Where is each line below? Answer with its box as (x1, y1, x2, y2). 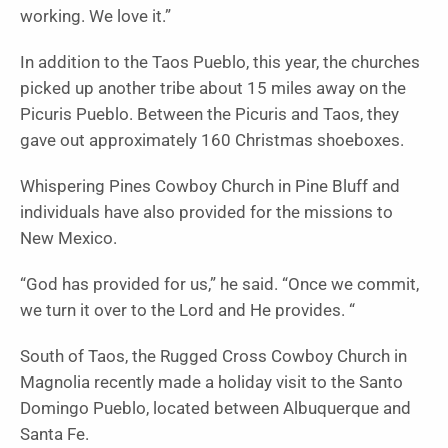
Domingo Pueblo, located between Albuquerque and (20, 398, 411, 418)
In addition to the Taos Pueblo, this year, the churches (20, 52, 420, 72)
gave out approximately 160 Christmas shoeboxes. (20, 130, 404, 150)
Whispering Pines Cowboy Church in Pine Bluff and (20, 176, 400, 196)
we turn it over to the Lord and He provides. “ (20, 300, 355, 320)
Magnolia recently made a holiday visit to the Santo (20, 372, 403, 392)
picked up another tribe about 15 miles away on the (20, 78, 406, 98)
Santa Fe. (20, 424, 89, 444)
